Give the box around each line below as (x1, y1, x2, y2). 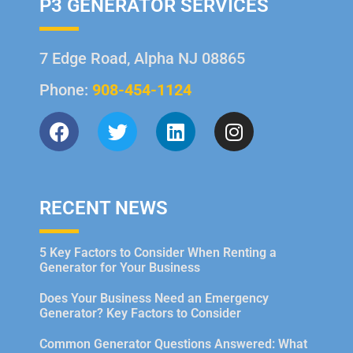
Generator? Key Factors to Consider (39, 306, 241, 321)
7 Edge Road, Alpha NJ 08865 (39, 49, 245, 69)
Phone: (39, 80, 92, 100)
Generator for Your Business (39, 260, 200, 276)
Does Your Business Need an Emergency (39, 291, 269, 307)
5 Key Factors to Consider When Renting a (39, 245, 277, 261)
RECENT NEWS (39, 197, 168, 220)
